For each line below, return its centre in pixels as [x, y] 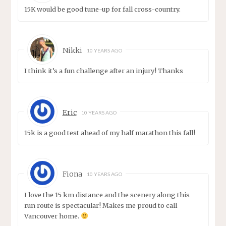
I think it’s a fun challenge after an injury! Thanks [104, 71]
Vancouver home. [53, 216]
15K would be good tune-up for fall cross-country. [103, 9]
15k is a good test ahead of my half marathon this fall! [110, 133]
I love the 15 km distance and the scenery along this [107, 194]
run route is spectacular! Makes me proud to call [101, 205]
